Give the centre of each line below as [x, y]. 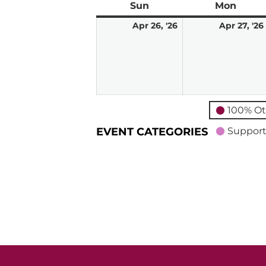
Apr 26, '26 [155, 26]
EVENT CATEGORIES [152, 132]
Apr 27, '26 [241, 26]
